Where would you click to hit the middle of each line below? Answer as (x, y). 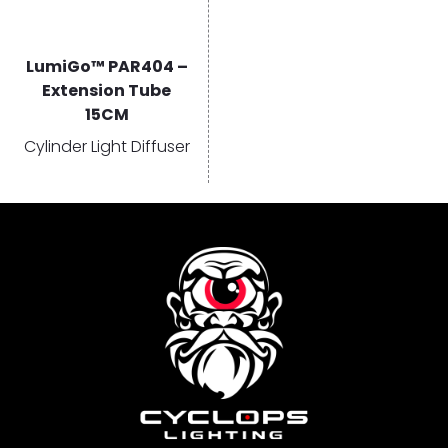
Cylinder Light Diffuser (106, 146)
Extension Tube (106, 90)
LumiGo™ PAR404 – (106, 66)
